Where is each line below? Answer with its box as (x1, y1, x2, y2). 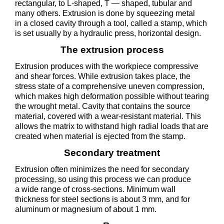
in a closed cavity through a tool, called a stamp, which (15, 19, 207, 27)
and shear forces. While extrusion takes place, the (15, 72, 190, 80)
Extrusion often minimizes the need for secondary (15, 165, 189, 173)
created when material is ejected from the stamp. (15, 132, 185, 140)
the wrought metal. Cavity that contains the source (15, 102, 190, 110)
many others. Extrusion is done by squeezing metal (15, 9, 195, 17)
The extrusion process (60, 44, 164, 55)
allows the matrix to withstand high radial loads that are (15, 122, 208, 130)
